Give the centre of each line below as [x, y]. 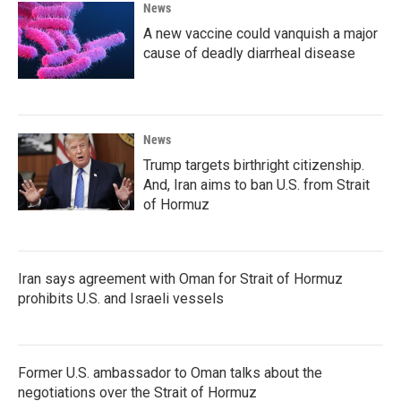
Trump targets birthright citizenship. [254, 165]
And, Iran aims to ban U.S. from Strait [256, 185]
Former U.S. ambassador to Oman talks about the [170, 373]
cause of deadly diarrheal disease [249, 53]
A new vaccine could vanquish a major [260, 34]
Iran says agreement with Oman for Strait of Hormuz [180, 279]
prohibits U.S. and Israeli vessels [121, 299]
